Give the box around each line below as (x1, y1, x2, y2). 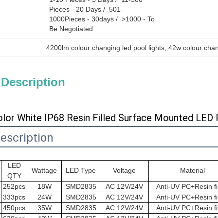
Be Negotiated (49, 25, 93, 33)
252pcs (3, 182, 25, 190)
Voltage (113, 166, 136, 174)
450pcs (3, 204, 25, 212)
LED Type (66, 166, 96, 174)
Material (180, 166, 205, 174)
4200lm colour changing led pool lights (46, 44, 165, 52)
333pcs (3, 193, 25, 201)
